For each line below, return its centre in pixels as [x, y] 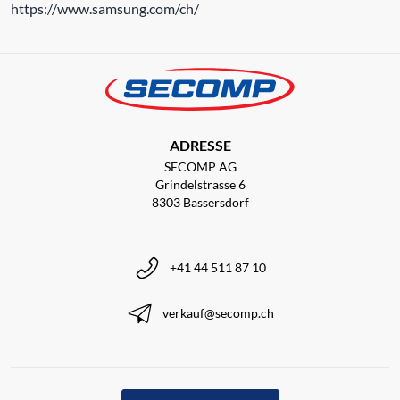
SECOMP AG [200, 166]
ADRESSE [200, 145]
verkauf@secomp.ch [218, 312]
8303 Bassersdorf [200, 202]
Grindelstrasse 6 [200, 184]
